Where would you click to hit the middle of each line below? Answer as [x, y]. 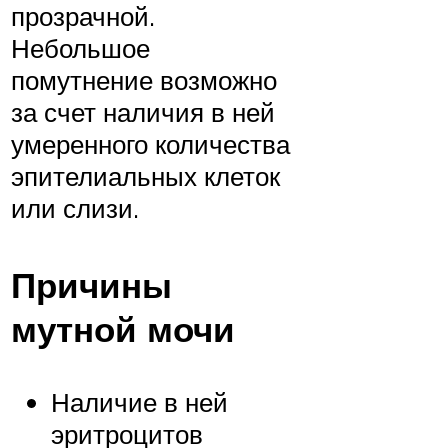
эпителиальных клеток [145, 175]
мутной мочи [123, 328]
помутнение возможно [144, 79]
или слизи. [75, 207]
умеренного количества [150, 143]
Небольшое [80, 47]
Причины [91, 284]
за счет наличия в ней [143, 111]
